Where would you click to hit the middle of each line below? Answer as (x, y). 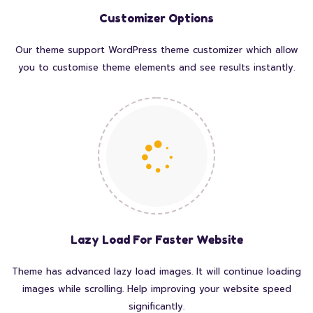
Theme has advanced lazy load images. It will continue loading (156, 272)
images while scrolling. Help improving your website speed (156, 289)
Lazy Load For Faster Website (156, 240)
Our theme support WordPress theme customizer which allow (156, 50)
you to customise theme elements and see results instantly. (156, 68)
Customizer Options (156, 19)
